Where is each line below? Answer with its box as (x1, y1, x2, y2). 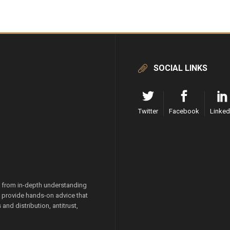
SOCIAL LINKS (154, 63, 207, 73)
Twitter (138, 107, 158, 115)
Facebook (169, 107, 199, 115)
